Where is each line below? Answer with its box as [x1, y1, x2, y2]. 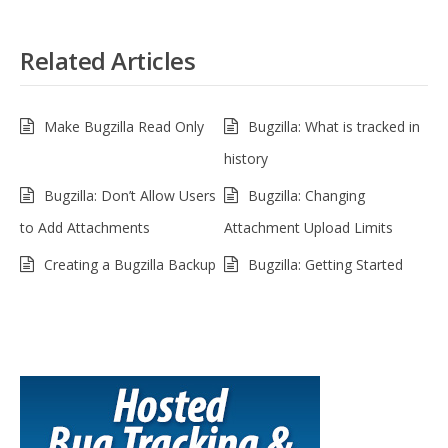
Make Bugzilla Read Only [44, 117, 204, 136]
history [224, 149, 268, 168]
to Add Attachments [20, 218, 150, 237]
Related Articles [20, 44, 195, 77]
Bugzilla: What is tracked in [248, 117, 420, 136]
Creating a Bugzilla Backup [44, 255, 216, 274]
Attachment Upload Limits [224, 218, 393, 237]
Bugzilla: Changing [248, 186, 365, 205]
